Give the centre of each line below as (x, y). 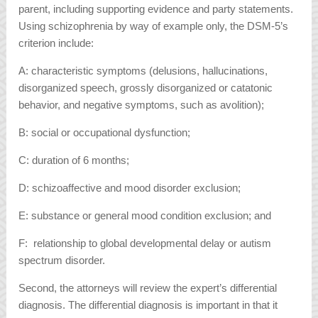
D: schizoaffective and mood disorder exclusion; (130, 188)
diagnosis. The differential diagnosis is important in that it (148, 305)
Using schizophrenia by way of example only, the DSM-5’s (154, 26)
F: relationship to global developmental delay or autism (145, 243)
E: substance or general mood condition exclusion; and (145, 216)
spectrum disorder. (62, 261)
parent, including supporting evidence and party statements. (156, 9)
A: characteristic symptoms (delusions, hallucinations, (143, 71)
